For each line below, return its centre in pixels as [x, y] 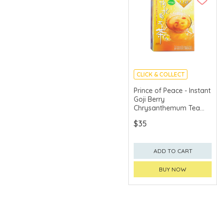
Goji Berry [149, 99]
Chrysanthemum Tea [167, 108]
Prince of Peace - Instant [172, 90]
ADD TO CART [173, 151]
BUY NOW [173, 169]
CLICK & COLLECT [160, 74]
